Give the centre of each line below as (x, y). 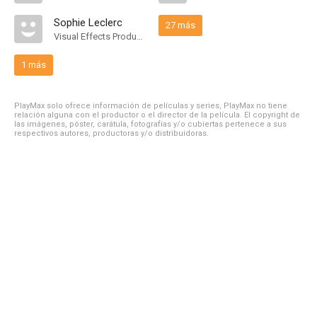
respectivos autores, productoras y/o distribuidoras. (111, 133)
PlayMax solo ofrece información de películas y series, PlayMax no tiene (151, 106)
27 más (180, 25)
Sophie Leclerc (88, 23)
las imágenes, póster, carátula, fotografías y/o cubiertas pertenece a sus (150, 124)
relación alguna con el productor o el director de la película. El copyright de (157, 115)
